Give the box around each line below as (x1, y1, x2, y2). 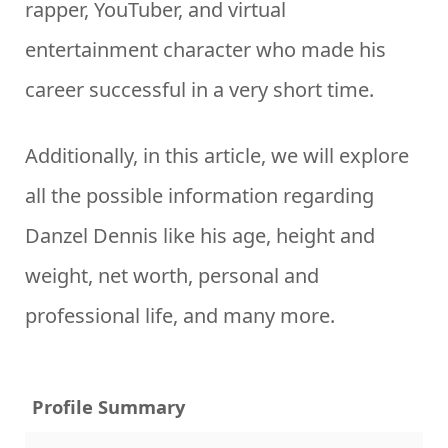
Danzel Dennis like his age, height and (25, 222, 375, 249)
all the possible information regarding (25, 182, 374, 209)
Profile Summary (32, 393, 185, 419)
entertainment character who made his (25, 36, 386, 63)
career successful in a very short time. (25, 76, 374, 103)
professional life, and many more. (25, 302, 335, 329)
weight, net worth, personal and (25, 262, 319, 289)
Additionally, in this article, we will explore (25, 142, 409, 169)
